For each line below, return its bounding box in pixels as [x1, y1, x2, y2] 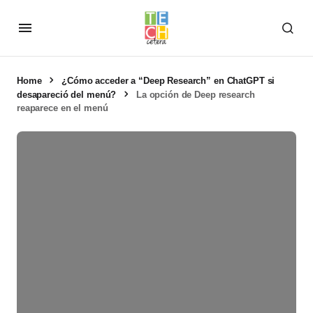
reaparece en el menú [17, 103, 108, 113]
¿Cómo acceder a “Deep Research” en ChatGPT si [61, 75, 275, 86]
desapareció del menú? [17, 89, 117, 100]
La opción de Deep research [136, 89, 255, 100]
